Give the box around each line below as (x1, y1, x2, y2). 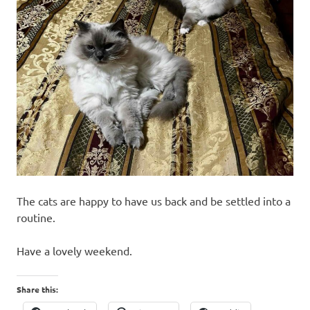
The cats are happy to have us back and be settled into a (17, 194, 291, 208)
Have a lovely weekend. (17, 244, 132, 258)
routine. (17, 210, 55, 225)
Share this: (17, 284, 58, 295)
